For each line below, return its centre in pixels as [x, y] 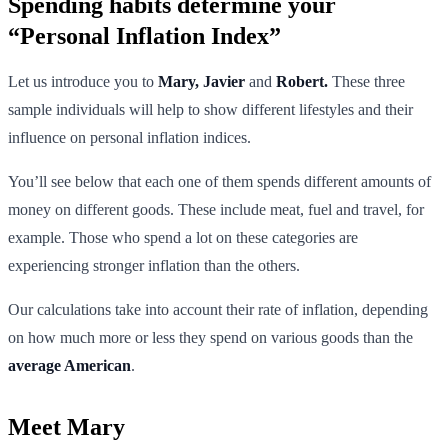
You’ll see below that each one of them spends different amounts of [219, 181]
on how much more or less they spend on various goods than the [210, 337]
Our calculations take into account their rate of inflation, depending [218, 309]
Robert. [302, 81]
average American [69, 365]
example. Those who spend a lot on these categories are [183, 237]
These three [366, 81]
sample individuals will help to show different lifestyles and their [210, 109]
